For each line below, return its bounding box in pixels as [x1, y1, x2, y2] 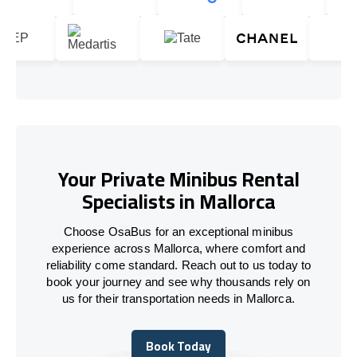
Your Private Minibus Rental [57, 160, 300, 198]
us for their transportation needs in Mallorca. [62, 291, 295, 305]
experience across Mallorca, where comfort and [52, 241, 305, 255]
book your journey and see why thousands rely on [46, 274, 311, 288]
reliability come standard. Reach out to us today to [45, 257, 312, 272]
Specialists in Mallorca [81, 182, 276, 221]
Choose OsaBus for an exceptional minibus [63, 224, 294, 238]
